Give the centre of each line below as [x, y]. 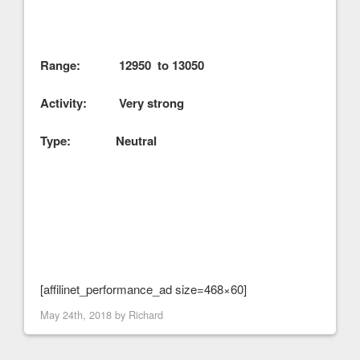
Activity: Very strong [112, 102]
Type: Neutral [98, 140]
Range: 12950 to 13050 [122, 65]
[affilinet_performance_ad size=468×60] [143, 288]
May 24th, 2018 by [84, 314]
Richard [146, 314]
